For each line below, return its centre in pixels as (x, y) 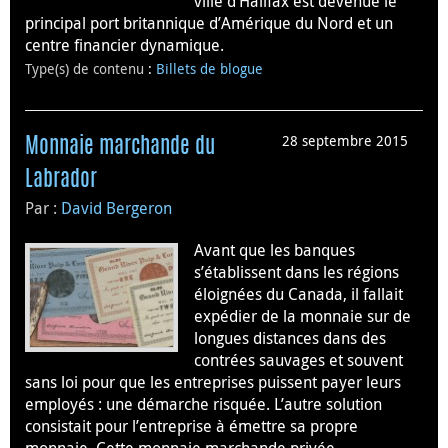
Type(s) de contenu (86, 68)
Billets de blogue (209, 68)
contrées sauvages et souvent (298, 359)
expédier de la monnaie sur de (302, 315)
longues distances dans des (290, 337)
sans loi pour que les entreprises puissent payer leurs (213, 381)
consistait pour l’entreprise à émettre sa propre (191, 425)
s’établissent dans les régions (296, 271)
